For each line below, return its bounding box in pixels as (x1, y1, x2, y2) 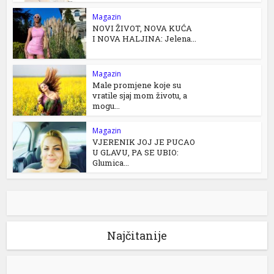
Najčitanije (107, 228, 167, 243)
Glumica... (92, 157, 130, 169)
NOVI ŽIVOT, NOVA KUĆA (92, 23, 193, 34)
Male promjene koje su (92, 80, 182, 91)
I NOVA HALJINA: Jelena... (92, 33, 197, 45)
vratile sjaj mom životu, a (92, 90, 188, 102)
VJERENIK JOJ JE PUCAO (92, 136, 196, 148)
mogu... (92, 100, 120, 112)
